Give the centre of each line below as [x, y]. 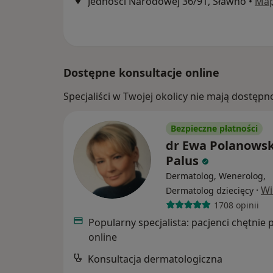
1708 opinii [236, 205]
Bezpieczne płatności [214, 129]
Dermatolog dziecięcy [210, 191]
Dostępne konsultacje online [141, 73]
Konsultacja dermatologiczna [155, 259]
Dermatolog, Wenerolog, [216, 176]
